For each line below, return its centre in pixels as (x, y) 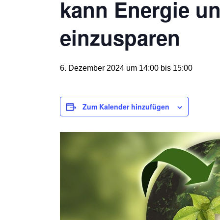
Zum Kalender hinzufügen (126, 107)
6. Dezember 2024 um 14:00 (109, 68)
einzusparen (120, 37)
